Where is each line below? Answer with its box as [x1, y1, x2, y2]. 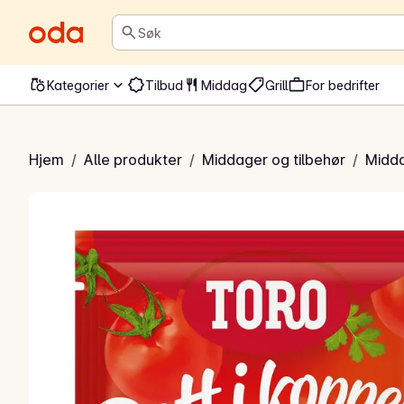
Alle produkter [84, 151, 182, 169]
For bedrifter [306, 77, 380, 93]
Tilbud [145, 77, 183, 93]
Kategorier [47, 77, 109, 93]
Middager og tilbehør [202, 151, 345, 169]
